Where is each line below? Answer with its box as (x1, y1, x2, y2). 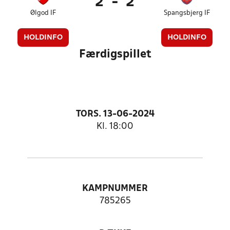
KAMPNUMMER (82, 184, 148, 193)
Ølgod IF (30, 10, 56, 16)
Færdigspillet (79, 49, 151, 60)
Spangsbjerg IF (163, 10, 210, 16)
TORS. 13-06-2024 (75, 110, 155, 119)
